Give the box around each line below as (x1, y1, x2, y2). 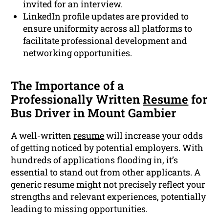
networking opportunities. (23, 47, 132, 59)
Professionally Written (11, 91, 143, 108)
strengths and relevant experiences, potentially (11, 191, 206, 203)
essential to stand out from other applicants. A (11, 166, 201, 178)
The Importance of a (11, 78, 125, 94)
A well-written (11, 130, 74, 142)
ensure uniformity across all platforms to (23, 22, 193, 35)
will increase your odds (104, 130, 203, 142)
